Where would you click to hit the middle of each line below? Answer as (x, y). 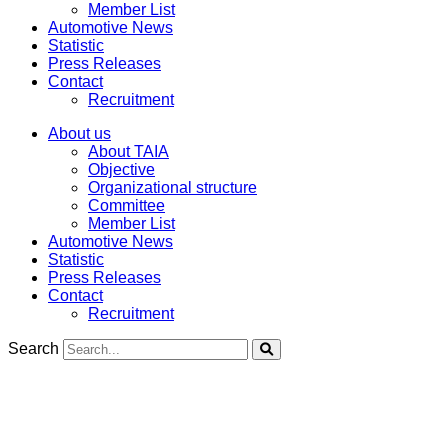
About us (79, 133)
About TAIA (128, 151)
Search (33, 348)
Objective (121, 169)
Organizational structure (172, 187)
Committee (126, 205)
